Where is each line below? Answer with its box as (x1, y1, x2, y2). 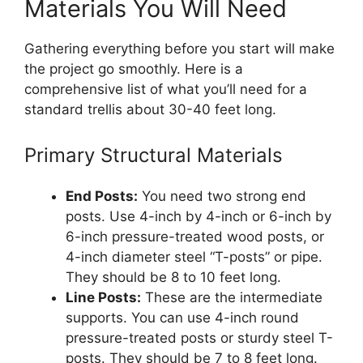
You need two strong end (138, 187, 306, 204)
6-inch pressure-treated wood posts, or (66, 228, 324, 245)
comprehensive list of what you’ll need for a (24, 81, 307, 97)
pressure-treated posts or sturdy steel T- (66, 329, 333, 346)
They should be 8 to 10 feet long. (66, 268, 281, 285)
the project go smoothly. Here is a (24, 61, 243, 77)
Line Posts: (66, 288, 141, 305)
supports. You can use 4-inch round (66, 309, 299, 326)
